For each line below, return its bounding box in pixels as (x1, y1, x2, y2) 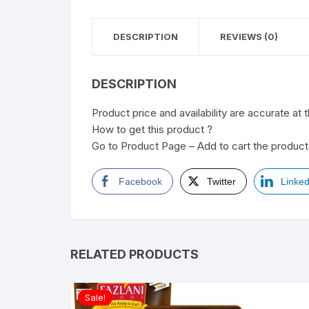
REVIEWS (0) (220, 30, 278, 42)
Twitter (207, 175, 236, 187)
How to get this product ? (92, 122, 212, 136)
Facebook (119, 175, 162, 187)
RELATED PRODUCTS (70, 246, 199, 261)
